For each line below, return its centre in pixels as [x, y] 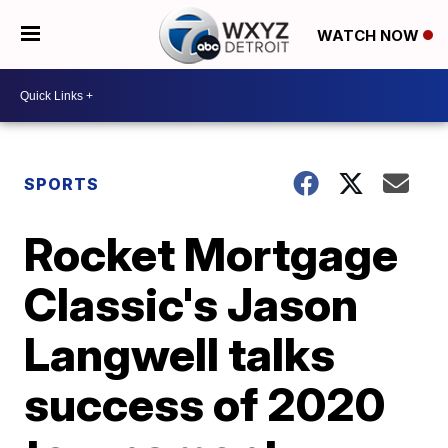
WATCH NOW [369, 35]
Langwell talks [180, 354]
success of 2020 [205, 404]
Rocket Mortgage [211, 254]
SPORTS [62, 184]
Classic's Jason [191, 304]
